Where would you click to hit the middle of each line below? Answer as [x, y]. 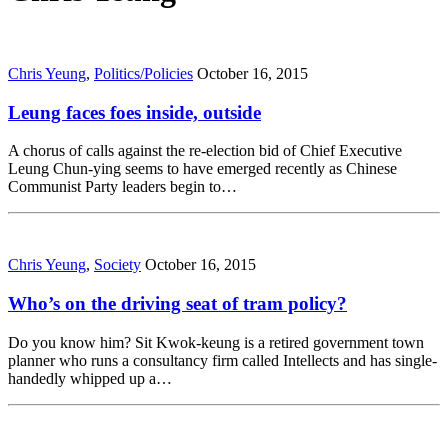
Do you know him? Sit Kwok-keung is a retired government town [216, 342]
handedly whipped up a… [90, 378]
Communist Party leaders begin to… [122, 187]
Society [117, 265]
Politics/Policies [143, 73]
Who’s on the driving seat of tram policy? [177, 304]
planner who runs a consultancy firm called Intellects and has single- [222, 360]
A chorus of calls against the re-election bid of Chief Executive [205, 151]
